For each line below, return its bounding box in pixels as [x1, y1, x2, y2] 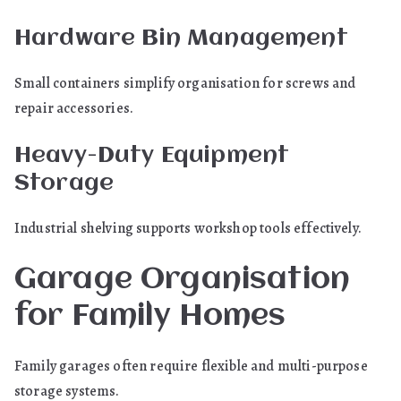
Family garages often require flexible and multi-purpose [14, 356, 368, 376]
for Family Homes [14, 302, 286, 332]
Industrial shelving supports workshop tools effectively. [14, 218, 362, 238]
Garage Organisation [14, 265, 351, 295]
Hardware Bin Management [14, 27, 348, 50]
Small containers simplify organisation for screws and [14, 73, 356, 93]
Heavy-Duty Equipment [14, 144, 290, 167]
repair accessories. [14, 98, 134, 118]
